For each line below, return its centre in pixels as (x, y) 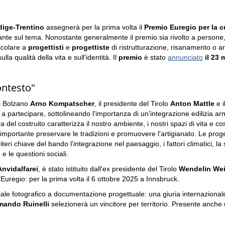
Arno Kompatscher (62, 103)
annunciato (185, 57)
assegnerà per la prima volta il (94, 27)
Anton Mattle (192, 103)
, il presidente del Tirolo (132, 103)
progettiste (92, 47)
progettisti (46, 47)
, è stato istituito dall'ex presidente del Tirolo (108, 169)
